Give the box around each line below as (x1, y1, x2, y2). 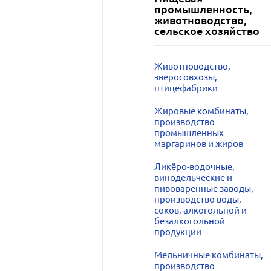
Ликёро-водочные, (154, 162, 235, 172)
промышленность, (154, 2, 252, 16)
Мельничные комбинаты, (154, 250, 263, 260)
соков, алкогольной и (154, 205, 247, 215)
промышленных (154, 128, 224, 138)
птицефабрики (154, 83, 218, 93)
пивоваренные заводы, (154, 183, 253, 194)
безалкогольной (154, 216, 225, 226)
